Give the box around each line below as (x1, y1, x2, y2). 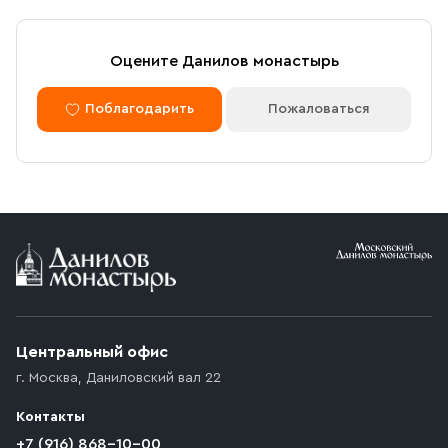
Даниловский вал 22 (86, 371, 221, 386)
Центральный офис (16, 344, 168, 361)
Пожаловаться (267, 102, 370, 116)
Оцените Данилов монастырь (109, 53, 339, 69)
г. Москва (16, 371, 78, 386)
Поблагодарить (85, 102, 194, 116)
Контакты (16, 410, 85, 425)
